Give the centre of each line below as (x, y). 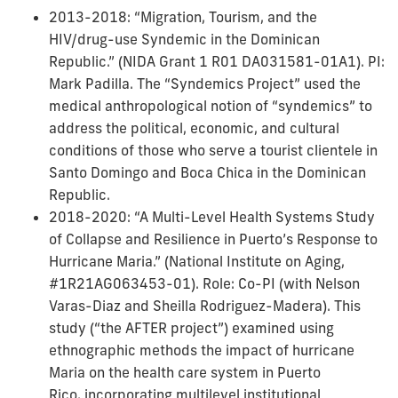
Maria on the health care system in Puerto (185, 373)
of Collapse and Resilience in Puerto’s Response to (213, 239)
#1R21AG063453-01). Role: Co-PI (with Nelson (204, 284)
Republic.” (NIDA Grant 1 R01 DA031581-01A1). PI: (217, 62)
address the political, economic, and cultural (194, 128)
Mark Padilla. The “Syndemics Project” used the (205, 84)
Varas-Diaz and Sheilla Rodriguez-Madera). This (205, 306)
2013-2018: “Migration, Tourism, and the (183, 17)
